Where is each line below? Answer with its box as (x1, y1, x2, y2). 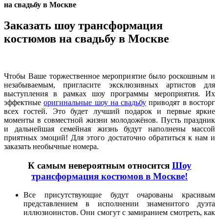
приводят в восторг (146, 98, 216, 107)
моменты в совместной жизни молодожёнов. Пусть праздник (4, 115, 215, 124)
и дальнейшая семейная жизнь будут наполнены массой (4, 124, 215, 133)
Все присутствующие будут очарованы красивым (23, 191, 215, 199)
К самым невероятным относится (27, 160, 172, 171)
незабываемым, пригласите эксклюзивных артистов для (4, 80, 215, 89)
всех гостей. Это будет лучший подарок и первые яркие (4, 107, 215, 115)
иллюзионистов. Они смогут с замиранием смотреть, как (23, 208, 215, 217)
